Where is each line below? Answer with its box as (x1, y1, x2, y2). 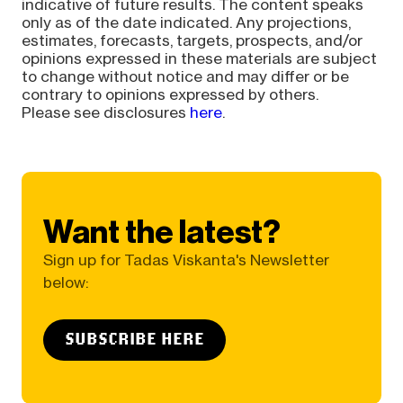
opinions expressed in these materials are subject (21, 49, 377, 67)
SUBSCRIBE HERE (64, 327, 204, 350)
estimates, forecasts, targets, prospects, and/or (21, 31, 363, 49)
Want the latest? (42, 212, 281, 252)
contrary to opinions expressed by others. (21, 85, 318, 103)
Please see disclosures (21, 103, 190, 121)
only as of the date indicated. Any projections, (21, 13, 351, 31)
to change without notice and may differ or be (21, 67, 349, 85)
